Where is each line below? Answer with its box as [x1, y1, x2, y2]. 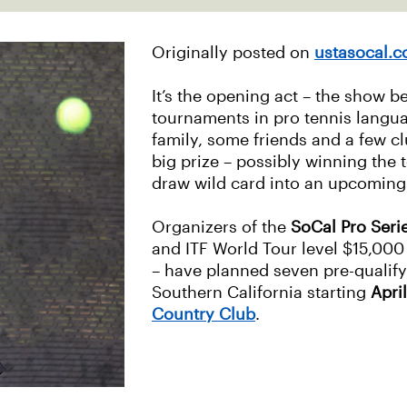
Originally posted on [152, 44, 314, 62]
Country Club [152, 305, 255, 323]
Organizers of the [152, 218, 291, 236]
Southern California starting [152, 283, 371, 302]
